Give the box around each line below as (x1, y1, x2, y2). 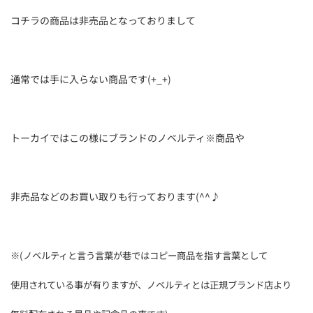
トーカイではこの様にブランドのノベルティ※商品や (10, 131, 245, 145)
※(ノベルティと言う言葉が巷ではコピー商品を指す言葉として (10, 249, 268, 262)
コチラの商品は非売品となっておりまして (10, 13, 196, 27)
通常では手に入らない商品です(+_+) (10, 72, 171, 86)
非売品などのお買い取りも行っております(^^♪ (10, 189, 220, 203)
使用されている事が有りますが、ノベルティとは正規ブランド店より (10, 278, 291, 291)
